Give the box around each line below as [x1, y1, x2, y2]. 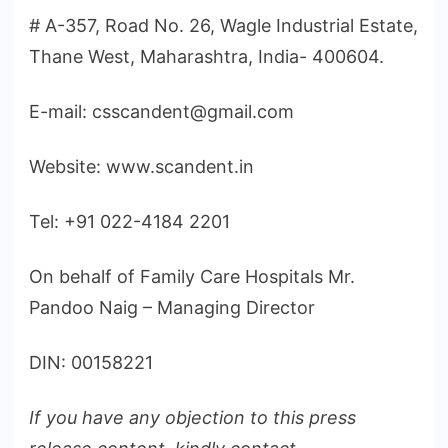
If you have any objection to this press [29, 406, 356, 428]
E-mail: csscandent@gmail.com [29, 100, 294, 122]
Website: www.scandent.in [29, 155, 254, 177]
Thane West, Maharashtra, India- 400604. [29, 45, 384, 67]
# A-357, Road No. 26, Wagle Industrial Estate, [29, 14, 418, 36]
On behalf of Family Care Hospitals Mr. [29, 265, 355, 287]
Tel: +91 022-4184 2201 [29, 210, 230, 232]
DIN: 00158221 [29, 351, 153, 373]
